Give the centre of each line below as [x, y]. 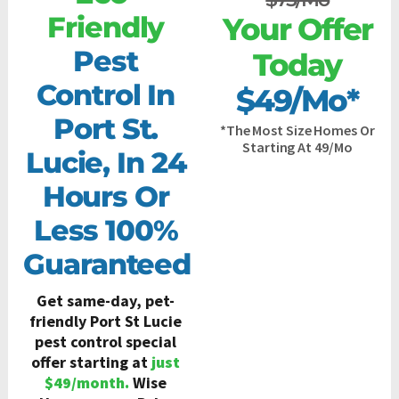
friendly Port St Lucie [106, 321]
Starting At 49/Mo [297, 147]
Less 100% [106, 230]
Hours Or [106, 196]
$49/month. [87, 382]
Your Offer [297, 29]
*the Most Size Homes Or [297, 130]
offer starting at [92, 362]
